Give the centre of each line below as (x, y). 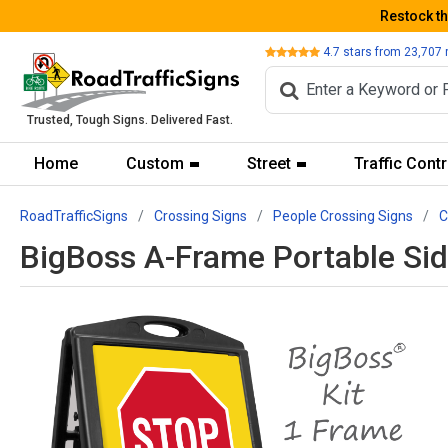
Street (268, 163)
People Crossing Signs (343, 216)
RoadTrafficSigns (74, 216)
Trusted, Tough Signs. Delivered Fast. (130, 120)
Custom (154, 163)
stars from (372, 51)
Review (284, 50)
